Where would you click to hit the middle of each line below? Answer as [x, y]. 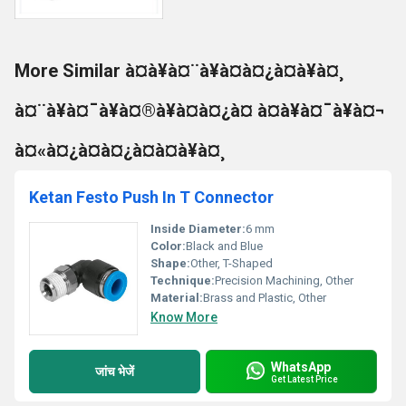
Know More [184, 317]
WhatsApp [301, 367]
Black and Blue [224, 246]
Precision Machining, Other [284, 280]
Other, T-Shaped [232, 263]
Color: [168, 246]
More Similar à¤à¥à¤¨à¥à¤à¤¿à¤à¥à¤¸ [179, 71]
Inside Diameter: [198, 229]
